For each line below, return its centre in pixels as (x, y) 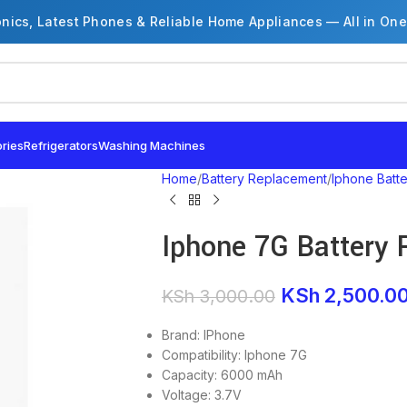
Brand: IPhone (203, 335)
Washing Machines (152, 145)
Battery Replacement (264, 179)
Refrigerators (61, 145)
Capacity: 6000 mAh (222, 375)
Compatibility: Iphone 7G (234, 355)
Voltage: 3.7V (201, 395)
